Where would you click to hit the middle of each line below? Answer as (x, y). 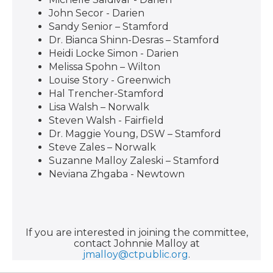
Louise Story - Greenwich (110, 80)
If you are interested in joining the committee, (136, 232)
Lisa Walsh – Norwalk (99, 107)
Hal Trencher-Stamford (106, 94)
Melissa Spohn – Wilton (105, 67)
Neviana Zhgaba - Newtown (117, 174)
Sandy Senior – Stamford (109, 27)
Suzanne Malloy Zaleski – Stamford (134, 161)
